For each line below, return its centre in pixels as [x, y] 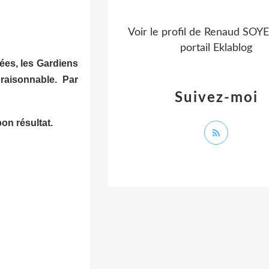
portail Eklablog [216, 48]
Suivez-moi [216, 98]
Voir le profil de [166, 32]
